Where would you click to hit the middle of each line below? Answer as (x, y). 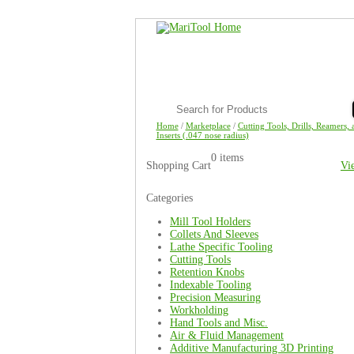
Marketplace (208, 126)
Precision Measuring (215, 298)
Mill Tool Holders (210, 222)
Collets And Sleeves (214, 234)
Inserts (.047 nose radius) (202, 135)
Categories (169, 198)
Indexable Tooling (211, 285)
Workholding (199, 310)
